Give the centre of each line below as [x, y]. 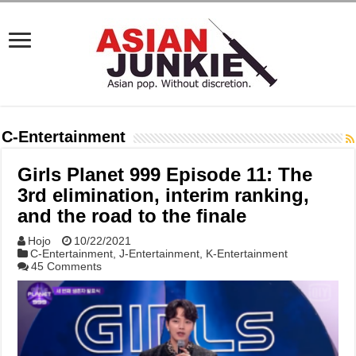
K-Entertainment [247, 253]
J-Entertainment [160, 253]
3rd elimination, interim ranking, [164, 195]
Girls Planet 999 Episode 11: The [165, 174]
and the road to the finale [132, 216]
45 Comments [67, 266]
